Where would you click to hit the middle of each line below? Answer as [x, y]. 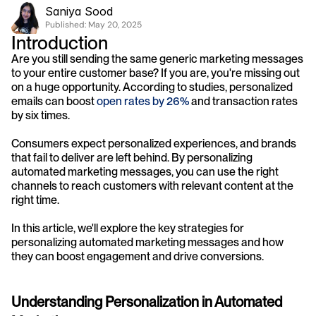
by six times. [42, 115]
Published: [67, 25]
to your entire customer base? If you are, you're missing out [156, 73]
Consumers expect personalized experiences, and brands [154, 144]
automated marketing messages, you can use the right [145, 172]
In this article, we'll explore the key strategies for [128, 228]
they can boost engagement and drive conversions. [138, 256]
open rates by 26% [143, 101]
